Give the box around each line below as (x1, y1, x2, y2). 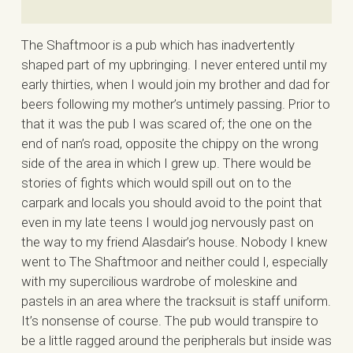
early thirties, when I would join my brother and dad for (20, 76, 329, 92)
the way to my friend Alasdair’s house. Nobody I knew (20, 233, 328, 250)
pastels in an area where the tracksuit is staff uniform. (20, 292, 331, 309)
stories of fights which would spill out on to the (20, 174, 292, 191)
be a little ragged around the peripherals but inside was (20, 332, 332, 348)
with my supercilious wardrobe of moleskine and (20, 273, 297, 289)
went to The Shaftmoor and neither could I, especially (20, 253, 328, 269)
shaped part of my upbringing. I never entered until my (20, 56, 327, 72)
